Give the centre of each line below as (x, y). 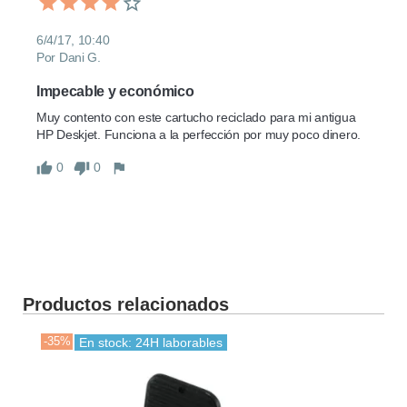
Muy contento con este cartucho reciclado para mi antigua (196, 118)
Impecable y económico (115, 92)
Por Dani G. (69, 58)
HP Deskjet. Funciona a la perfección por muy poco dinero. (199, 135)
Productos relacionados (126, 304)
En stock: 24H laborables (151, 342)
